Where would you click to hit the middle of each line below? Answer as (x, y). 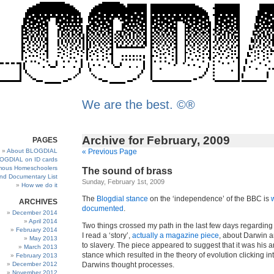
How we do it (39, 185)
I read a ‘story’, (107, 235)
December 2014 (35, 213)
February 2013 (37, 255)
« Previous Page (109, 152)
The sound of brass (127, 171)
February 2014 (37, 230)
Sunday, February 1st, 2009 (123, 182)
